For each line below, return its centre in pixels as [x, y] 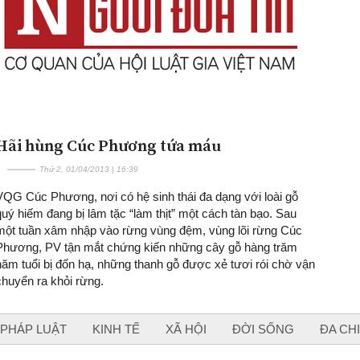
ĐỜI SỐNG [263, 329]
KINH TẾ [116, 329]
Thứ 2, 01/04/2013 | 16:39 [88, 169]
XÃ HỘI [186, 329]
